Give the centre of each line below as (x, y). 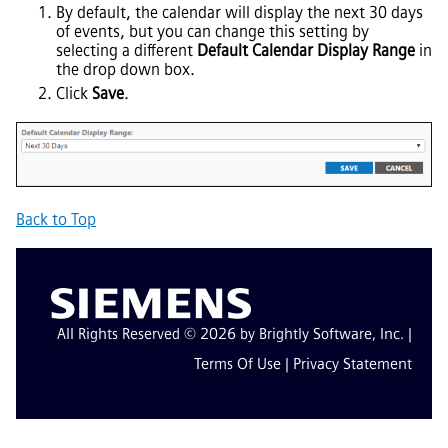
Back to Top (56, 219)
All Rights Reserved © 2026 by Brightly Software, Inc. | (234, 333)
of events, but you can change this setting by (212, 32)
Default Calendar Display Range (306, 51)
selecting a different (126, 51)
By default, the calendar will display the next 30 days (239, 13)
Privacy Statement (352, 363)
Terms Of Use (237, 363)
